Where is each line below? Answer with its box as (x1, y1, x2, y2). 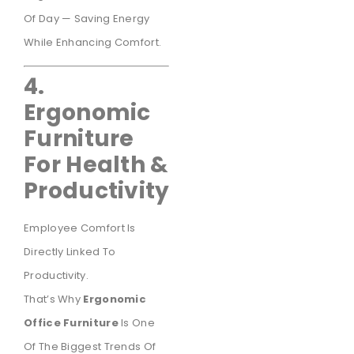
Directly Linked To (24, 244, 116, 260)
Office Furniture (24, 315, 119, 331)
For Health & (24, 149, 169, 181)
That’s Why (24, 292, 84, 307)
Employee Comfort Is (24, 220, 136, 236)
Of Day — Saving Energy (24, 10, 150, 26)
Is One (118, 315, 155, 331)
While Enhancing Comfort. (24, 34, 162, 50)
